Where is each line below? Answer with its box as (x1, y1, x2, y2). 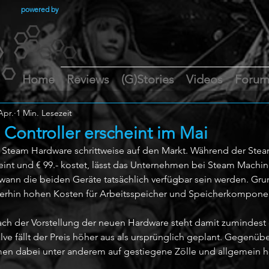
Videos (186, 72, 223, 86)
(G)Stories (121, 72, 174, 86)
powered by (21, 5, 59, 14)
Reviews (67, 72, 109, 86)
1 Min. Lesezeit (16, 107, 72, 118)
